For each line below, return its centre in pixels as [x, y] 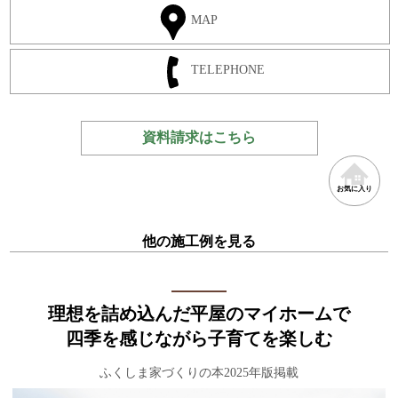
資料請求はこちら [199, 137]
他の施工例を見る [199, 241]
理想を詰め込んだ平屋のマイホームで [199, 313]
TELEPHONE [228, 70]
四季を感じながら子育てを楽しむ [199, 338]
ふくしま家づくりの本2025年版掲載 [199, 372]
